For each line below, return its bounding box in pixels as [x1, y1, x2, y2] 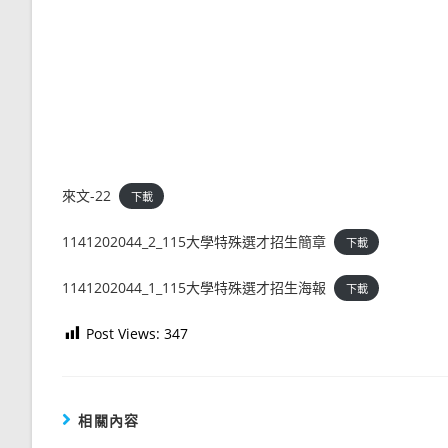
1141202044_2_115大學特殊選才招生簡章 [62, 231, 326, 251]
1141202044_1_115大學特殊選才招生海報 [62, 277, 326, 297]
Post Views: [86, 323, 160, 343]
